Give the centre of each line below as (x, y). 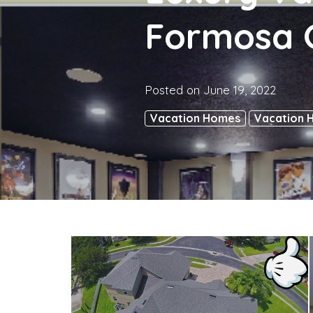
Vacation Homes (195, 118)
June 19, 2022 (240, 90)
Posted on (174, 90)
